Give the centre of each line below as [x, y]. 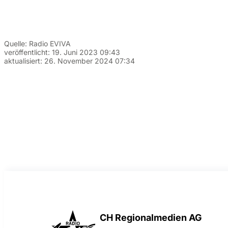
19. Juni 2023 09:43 [86, 52]
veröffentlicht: [28, 52]
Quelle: [17, 43]
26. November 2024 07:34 [90, 61]
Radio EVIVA [50, 43]
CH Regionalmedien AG [151, 217]
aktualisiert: [24, 61]
